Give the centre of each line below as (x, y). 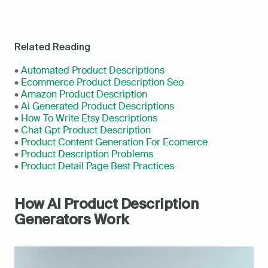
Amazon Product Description (84, 95)
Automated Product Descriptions (93, 71)
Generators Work (71, 220)
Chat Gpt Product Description (86, 130)
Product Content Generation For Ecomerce (114, 142)
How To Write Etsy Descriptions (89, 118)
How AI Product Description (106, 204)
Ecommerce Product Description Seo (102, 83)
